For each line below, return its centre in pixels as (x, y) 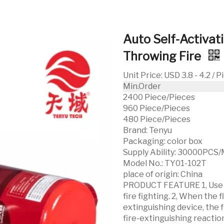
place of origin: (151, 174)
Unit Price (142, 75)
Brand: (135, 130)
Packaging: (144, 141)
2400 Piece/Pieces (159, 97)
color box (185, 141)
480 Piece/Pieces (157, 119)
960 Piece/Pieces (157, 108)
